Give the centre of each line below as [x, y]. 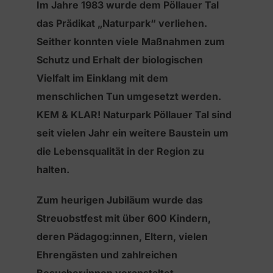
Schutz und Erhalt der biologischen [120, 60]
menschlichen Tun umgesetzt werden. [129, 97]
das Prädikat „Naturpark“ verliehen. [122, 23]
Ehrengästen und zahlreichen [107, 255]
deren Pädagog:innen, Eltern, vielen [122, 237]
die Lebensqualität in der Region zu [120, 151]
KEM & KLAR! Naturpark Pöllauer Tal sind [134, 115]
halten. [53, 170]
